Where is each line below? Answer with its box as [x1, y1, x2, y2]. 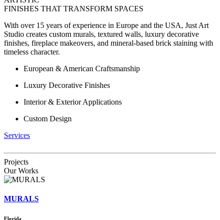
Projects [4, 157, 28, 166]
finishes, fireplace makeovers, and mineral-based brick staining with [4, 38, 213, 47]
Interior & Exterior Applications [24, 97, 122, 106]
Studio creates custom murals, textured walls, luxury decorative [4, 29, 199, 38]
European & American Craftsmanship [24, 64, 140, 73]
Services [4, 131, 30, 139]
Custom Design [24, 114, 72, 123]
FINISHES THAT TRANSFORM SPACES [4, 4, 143, 13]
